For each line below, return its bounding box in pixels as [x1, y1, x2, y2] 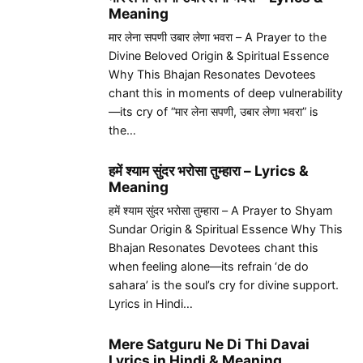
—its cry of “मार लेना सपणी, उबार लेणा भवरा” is [109, 104, 318, 118]
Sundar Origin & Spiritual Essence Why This [109, 221, 343, 236]
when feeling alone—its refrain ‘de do [109, 258, 309, 273]
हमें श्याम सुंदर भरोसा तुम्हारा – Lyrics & [109, 161, 309, 179]
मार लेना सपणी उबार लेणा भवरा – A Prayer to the [109, 29, 327, 44]
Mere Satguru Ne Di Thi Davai [109, 335, 310, 352]
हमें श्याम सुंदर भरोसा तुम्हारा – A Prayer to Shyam [109, 203, 333, 217]
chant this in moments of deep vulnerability [109, 85, 343, 100]
